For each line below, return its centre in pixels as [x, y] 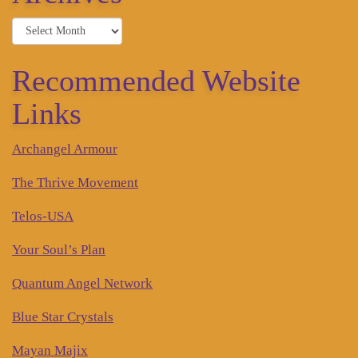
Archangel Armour [65, 149]
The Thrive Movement [75, 183]
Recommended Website [156, 81]
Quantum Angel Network [82, 284]
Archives [38, 27]
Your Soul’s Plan [59, 250]
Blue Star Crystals [63, 317]
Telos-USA [43, 217]
